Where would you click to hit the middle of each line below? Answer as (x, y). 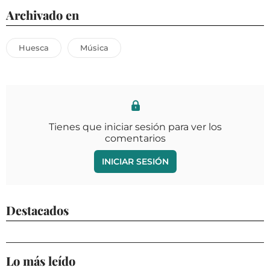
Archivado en (42, 15)
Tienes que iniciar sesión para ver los (135, 127)
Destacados (37, 210)
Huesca (34, 48)
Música (94, 48)
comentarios (135, 139)
